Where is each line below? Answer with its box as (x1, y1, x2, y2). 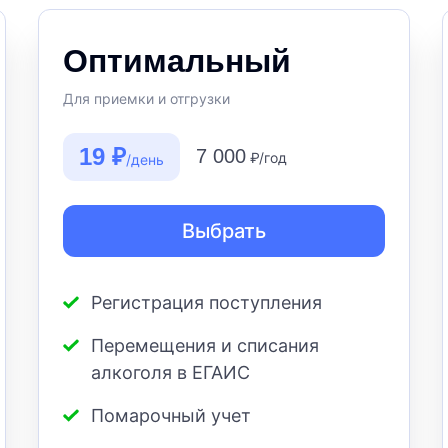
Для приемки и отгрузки (63, 90, 230, 108)
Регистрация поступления (91, 292, 322, 314)
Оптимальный (63, 43, 291, 80)
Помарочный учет (91, 405, 251, 427)
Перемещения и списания (91, 335, 319, 357)
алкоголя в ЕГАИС (91, 362, 250, 384)
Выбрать (182, 219, 266, 244)
